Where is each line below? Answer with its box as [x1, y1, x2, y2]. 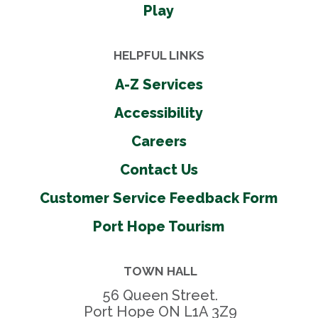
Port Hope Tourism [93, 217, 225, 235]
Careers [131, 132, 187, 150]
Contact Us [119, 160, 198, 178]
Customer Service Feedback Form [40, 189, 278, 207]
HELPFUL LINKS [113, 48, 204, 62]
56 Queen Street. [103, 286, 219, 304]
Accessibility [114, 104, 204, 121]
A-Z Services [114, 75, 203, 93]
